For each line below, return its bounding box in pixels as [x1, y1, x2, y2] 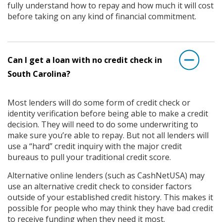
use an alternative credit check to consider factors [7, 180, 192, 192]
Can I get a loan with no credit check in [7, 54, 162, 65]
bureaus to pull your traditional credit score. [7, 151, 171, 163]
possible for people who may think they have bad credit [7, 202, 213, 214]
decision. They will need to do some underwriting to [7, 118, 198, 130]
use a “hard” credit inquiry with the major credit [7, 140, 182, 152]
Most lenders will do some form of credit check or [7, 97, 190, 108]
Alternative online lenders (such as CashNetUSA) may [7, 169, 205, 181]
